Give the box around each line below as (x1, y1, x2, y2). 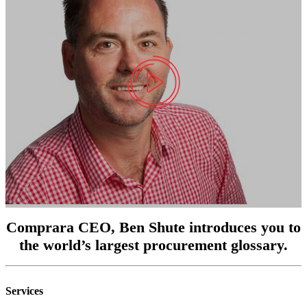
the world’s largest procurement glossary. (19, 236, 288, 254)
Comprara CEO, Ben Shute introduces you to (6, 218, 301, 236)
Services (5, 284, 43, 297)
